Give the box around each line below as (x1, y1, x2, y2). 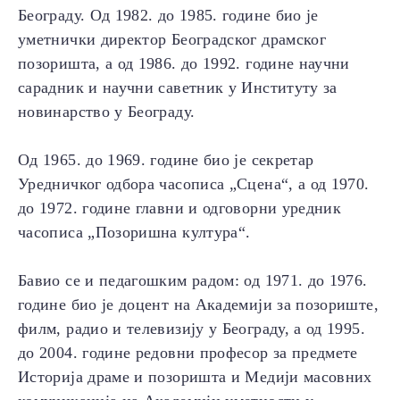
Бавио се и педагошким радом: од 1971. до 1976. (18, 271, 368, 290)
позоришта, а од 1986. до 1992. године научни (18, 54, 350, 73)
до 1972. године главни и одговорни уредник (18, 199, 342, 218)
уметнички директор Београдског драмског (18, 30, 327, 49)
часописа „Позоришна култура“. (18, 223, 251, 242)
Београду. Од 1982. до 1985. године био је (18, 6, 319, 25)
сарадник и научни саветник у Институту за (18, 79, 337, 97)
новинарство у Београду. (18, 103, 196, 121)
